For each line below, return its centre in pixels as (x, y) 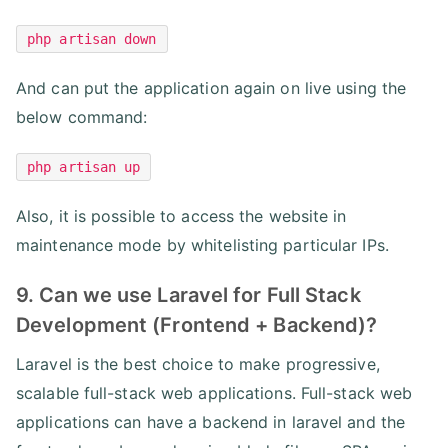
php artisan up (84, 166)
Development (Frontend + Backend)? (197, 324)
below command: (82, 116)
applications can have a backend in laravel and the (211, 421)
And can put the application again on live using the (211, 87)
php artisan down (92, 38)
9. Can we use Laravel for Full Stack (188, 294)
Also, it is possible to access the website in (181, 215)
